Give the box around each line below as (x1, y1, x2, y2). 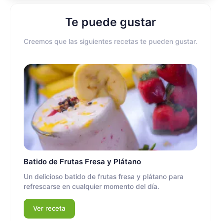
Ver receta (33, 204, 66, 213)
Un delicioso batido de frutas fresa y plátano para (24, 173, 184, 181)
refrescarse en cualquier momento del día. (24, 183, 159, 191)
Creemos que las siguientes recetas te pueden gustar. (24, 37, 197, 46)
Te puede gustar (65, 15, 156, 30)
